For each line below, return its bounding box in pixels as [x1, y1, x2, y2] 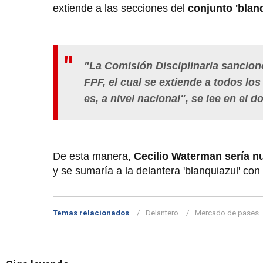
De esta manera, [53, 150, 134, 162]
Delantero [146, 208, 178, 217]
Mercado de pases [195, 208, 259, 217]
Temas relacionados [53, 208, 129, 217]
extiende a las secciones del [53, 2, 188, 14]
